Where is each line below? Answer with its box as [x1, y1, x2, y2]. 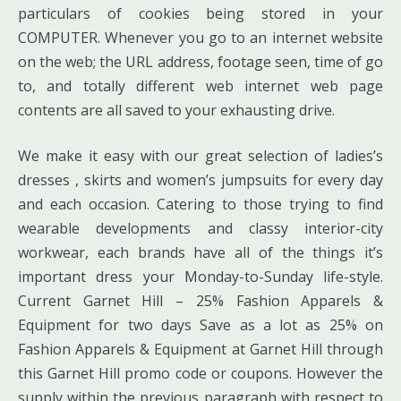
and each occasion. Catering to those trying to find [18, 193, 383, 214]
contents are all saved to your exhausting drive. [18, 99, 335, 120]
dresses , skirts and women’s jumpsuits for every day [18, 169, 383, 190]
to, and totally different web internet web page [18, 75, 383, 96]
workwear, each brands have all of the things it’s [18, 242, 383, 262]
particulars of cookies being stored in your [18, 3, 383, 23]
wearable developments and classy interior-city [18, 218, 383, 238]
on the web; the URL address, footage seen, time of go [18, 51, 383, 72]
